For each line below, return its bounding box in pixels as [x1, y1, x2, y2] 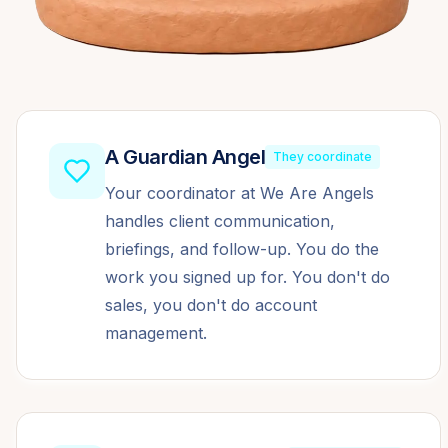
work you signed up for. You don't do [105, 267, 390, 287]
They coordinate [273, 149, 372, 164]
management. [105, 323, 207, 343]
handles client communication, [105, 211, 335, 231]
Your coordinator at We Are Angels [105, 183, 374, 203]
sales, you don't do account [105, 295, 317, 315]
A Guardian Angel [105, 145, 265, 169]
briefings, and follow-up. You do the [105, 239, 379, 259]
